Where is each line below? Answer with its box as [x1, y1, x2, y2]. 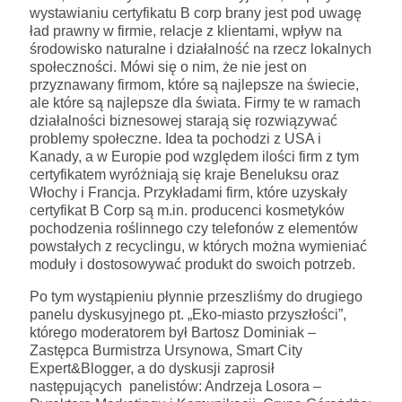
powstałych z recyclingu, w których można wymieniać [30, 238, 367, 254]
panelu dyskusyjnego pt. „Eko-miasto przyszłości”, [30, 306, 346, 322]
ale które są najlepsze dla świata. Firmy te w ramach [30, 94, 361, 110]
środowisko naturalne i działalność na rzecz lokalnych [30, 40, 371, 57]
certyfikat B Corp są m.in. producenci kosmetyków [30, 202, 345, 218]
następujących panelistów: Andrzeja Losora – [30, 378, 321, 394]
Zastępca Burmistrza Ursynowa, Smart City [30, 342, 302, 358]
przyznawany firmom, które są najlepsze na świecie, [30, 76, 359, 92]
